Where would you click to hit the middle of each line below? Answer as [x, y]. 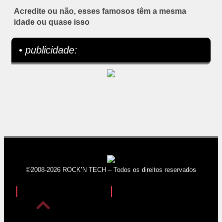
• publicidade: [48, 50]
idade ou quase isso [52, 22]
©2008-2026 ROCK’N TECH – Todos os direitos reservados [111, 169]
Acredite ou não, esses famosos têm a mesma [100, 11]
